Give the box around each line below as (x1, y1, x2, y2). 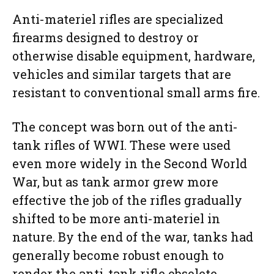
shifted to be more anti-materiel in (12, 210, 220, 227)
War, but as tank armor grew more (12, 174, 218, 190)
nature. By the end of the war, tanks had (12, 229, 253, 245)
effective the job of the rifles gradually (12, 192, 242, 209)
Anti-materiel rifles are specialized (12, 11, 223, 28)
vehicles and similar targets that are (12, 66, 231, 83)
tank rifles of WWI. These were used (12, 137, 231, 154)
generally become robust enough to (12, 247, 224, 264)
